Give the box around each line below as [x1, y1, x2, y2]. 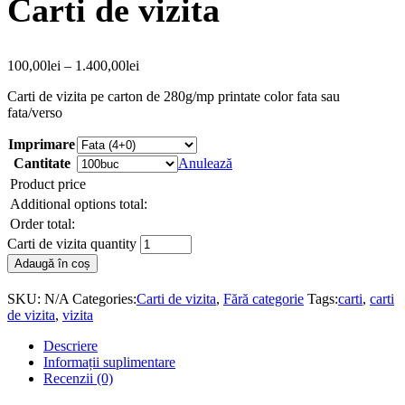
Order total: [10, 216, 75, 232]
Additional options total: [10, 196, 147, 212]
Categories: [72, 291, 137, 307]
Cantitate [13, 155, 71, 172]
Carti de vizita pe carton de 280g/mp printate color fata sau [7, 89, 340, 105]
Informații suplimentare [43, 354, 175, 371]
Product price [10, 176, 86, 193]
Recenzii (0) [43, 371, 113, 387]
